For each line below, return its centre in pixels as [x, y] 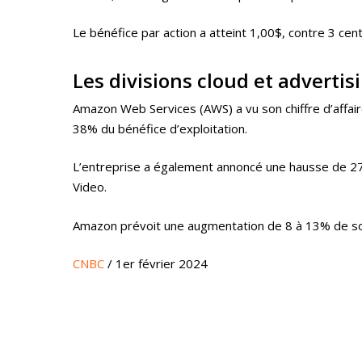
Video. [90, 187]
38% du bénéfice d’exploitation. [160, 128]
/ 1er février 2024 [156, 264]
